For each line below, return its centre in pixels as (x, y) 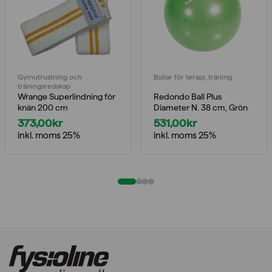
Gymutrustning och (50, 77)
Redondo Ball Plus (188, 96)
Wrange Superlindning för (66, 96)
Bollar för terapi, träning (193, 77)
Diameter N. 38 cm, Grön (201, 107)
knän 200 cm (43, 107)
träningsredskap (44, 86)
